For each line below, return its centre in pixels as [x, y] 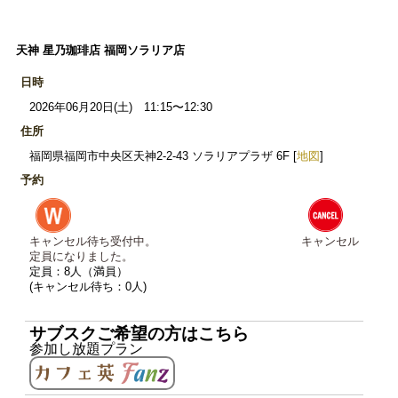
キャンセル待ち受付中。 [93, 242]
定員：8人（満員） [79, 272]
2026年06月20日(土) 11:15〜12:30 [121, 107]
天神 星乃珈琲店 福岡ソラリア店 [100, 50]
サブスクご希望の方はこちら [139, 334]
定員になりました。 [81, 257]
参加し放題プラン [86, 349]
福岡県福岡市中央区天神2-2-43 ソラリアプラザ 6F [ [163, 156]
